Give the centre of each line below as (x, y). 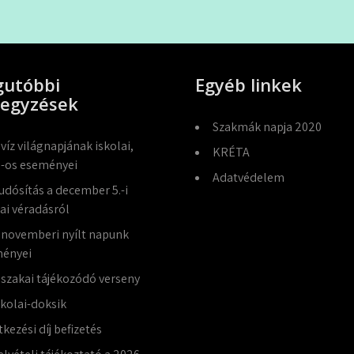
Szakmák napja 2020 (267, 127)
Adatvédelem (249, 177)
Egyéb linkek (249, 85)
